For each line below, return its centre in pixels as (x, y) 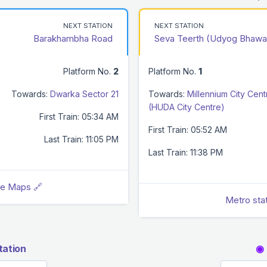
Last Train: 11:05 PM (81, 139)
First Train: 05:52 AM (188, 129)
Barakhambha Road (73, 38)
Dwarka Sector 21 (84, 94)
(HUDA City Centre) (187, 107)
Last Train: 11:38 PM (186, 152)
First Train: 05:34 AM (79, 116)
